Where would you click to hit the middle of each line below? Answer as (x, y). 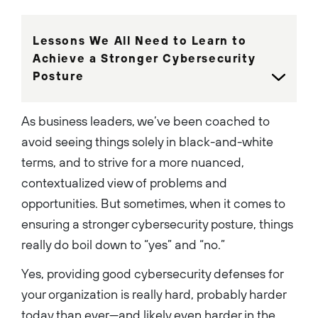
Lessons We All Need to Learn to (140, 40)
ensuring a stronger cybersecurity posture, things (157, 224)
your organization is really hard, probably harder (154, 294)
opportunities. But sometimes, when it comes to (153, 203)
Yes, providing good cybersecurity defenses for (152, 273)
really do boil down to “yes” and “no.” (123, 244)
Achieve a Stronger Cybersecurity (144, 58)
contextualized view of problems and (124, 182)
